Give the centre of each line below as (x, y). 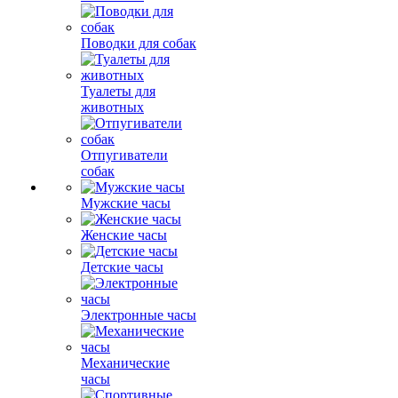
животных (112, 107)
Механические (125, 363)
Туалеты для (118, 91)
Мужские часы (126, 203)
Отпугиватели (124, 155)
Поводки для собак (139, 43)
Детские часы (122, 267)
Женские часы (124, 235)
